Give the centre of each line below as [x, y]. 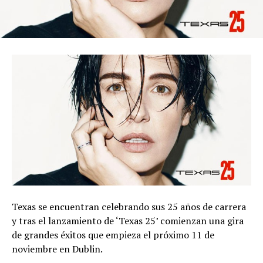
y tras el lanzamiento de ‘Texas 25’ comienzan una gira [128, 221]
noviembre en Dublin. [57, 249]
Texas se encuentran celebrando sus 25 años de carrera [129, 207]
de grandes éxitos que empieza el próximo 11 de [113, 235]
